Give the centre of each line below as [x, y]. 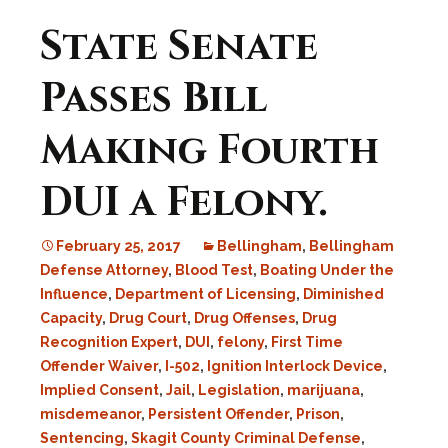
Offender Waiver [99, 366]
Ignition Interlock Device [295, 366]
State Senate [179, 47]
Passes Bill [153, 99]
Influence [74, 294]
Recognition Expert [109, 342]
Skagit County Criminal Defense [246, 438]
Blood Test [214, 270]
